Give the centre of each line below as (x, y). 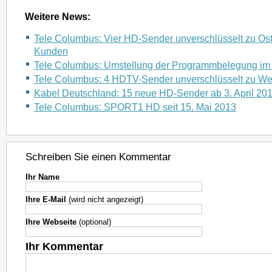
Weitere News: (58, 16)
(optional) (94, 222)
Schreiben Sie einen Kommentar (98, 157)
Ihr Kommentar (64, 246)
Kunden (51, 51)
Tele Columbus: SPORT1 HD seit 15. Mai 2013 (135, 107)
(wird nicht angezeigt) (105, 199)
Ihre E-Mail (46, 199)
